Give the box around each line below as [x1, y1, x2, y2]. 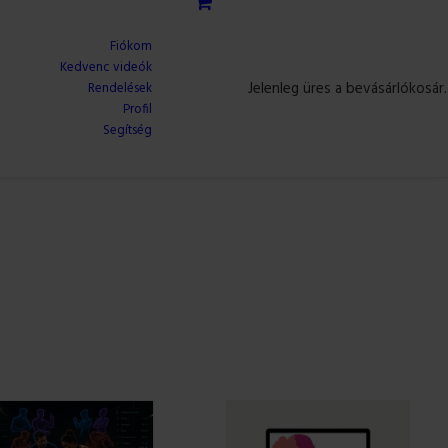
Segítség [103, 120, 152, 141]
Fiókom [110, 36, 152, 57]
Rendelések [88, 78, 152, 99]
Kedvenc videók [60, 57, 152, 78]
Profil [123, 99, 152, 120]
